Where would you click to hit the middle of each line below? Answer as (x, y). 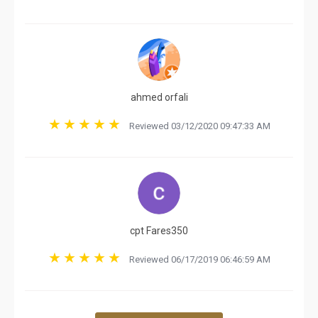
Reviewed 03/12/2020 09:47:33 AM (196, 126)
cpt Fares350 (159, 231)
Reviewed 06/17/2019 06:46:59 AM (196, 259)
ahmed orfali (159, 97)
